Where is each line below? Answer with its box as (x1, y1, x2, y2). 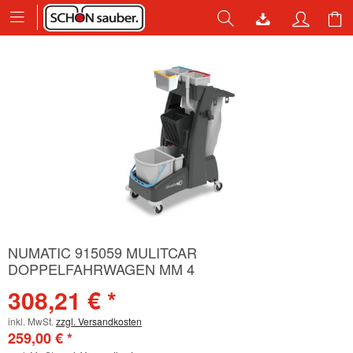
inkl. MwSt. (8, 314, 56, 328)
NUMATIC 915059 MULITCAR (8, 242, 197, 262)
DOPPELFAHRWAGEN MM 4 (8, 258, 195, 279)
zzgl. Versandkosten (56, 314, 142, 328)
